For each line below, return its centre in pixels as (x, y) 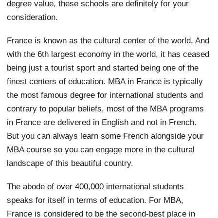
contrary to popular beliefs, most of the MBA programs (106, 108)
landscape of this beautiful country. (70, 163)
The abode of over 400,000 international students (96, 186)
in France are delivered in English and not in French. (102, 122)
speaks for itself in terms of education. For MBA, (95, 200)
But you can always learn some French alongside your (106, 136)
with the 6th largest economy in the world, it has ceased (108, 54)
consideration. (33, 17)
